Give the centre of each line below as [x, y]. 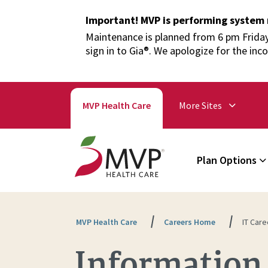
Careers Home [190, 222]
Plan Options [227, 160]
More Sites [200, 105]
